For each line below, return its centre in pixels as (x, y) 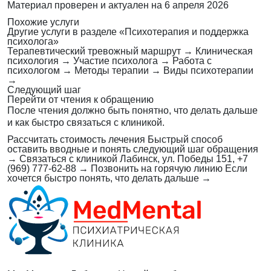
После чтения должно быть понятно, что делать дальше (132, 111)
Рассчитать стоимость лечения (76, 140)
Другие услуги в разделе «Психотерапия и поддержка (128, 32)
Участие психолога (116, 61)
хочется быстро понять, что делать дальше (103, 178)
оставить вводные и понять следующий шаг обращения (133, 149)
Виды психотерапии (208, 71)
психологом (34, 71)
